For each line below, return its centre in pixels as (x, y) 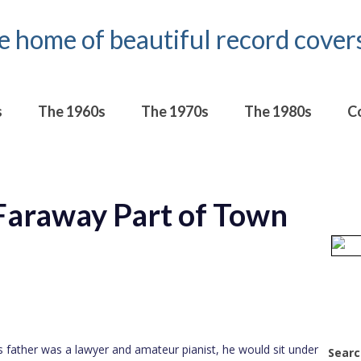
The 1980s (278, 111)
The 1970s (175, 111)
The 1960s (72, 111)
